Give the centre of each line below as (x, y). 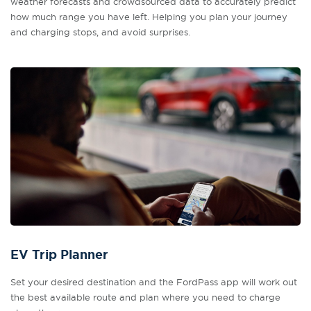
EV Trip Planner (59, 255)
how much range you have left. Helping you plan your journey (149, 17)
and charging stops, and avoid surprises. (100, 32)
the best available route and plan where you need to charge (145, 297)
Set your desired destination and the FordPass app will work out (154, 282)
